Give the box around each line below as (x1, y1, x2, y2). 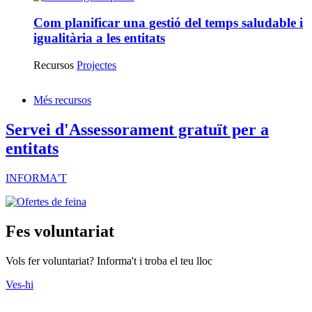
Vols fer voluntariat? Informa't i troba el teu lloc (6, 254, 212, 267)
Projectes (77, 59, 116, 72)
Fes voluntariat (6, 221, 114, 240)
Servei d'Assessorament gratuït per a (6, 120, 269, 139)
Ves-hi (6, 278, 33, 290)
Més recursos (33, 94, 91, 107)
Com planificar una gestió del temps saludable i (33, 15, 303, 31)
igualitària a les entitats (33, 31, 165, 46)
